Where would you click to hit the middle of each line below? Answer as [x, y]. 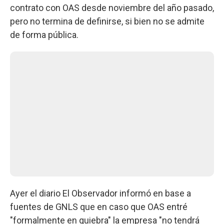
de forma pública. [44, 34]
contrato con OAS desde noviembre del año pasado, [112, 7]
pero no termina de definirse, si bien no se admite [107, 21]
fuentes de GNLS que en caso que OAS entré [99, 206]
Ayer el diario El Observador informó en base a [100, 193]
